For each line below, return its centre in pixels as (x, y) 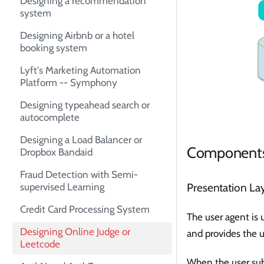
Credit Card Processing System (85, 209)
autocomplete (50, 118)
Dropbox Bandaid (56, 152)
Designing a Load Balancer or (81, 140)
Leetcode (40, 244)
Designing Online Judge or (75, 232)
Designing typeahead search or (85, 105)
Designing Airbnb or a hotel (77, 36)
